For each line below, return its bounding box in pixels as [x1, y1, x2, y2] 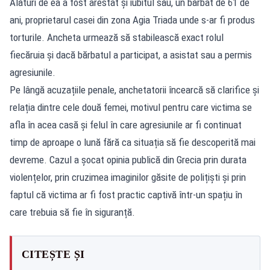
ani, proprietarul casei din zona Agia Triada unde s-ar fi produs [10, 13, 255, 26]
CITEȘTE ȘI [22, 248, 85, 260]
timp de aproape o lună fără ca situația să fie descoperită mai [10, 136, 256, 148]
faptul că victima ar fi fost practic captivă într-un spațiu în [10, 188, 242, 201]
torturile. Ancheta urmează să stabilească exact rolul [10, 31, 224, 43]
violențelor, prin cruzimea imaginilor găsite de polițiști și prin [10, 171, 246, 183]
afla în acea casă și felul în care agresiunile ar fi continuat [10, 118, 242, 131]
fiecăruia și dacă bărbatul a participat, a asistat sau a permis [10, 48, 252, 61]
